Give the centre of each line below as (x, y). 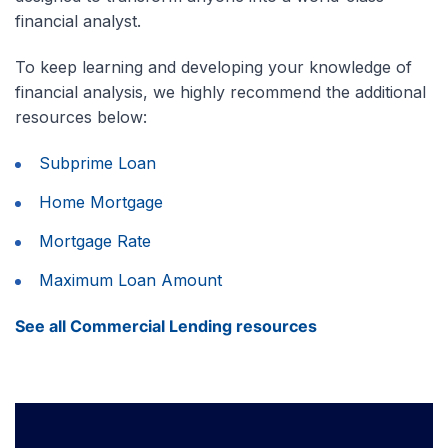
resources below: (81, 117)
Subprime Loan (97, 163)
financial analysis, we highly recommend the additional (220, 92)
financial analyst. (78, 21)
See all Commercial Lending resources (166, 326)
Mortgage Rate (95, 241)
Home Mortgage (101, 202)
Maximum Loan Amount (130, 280)
